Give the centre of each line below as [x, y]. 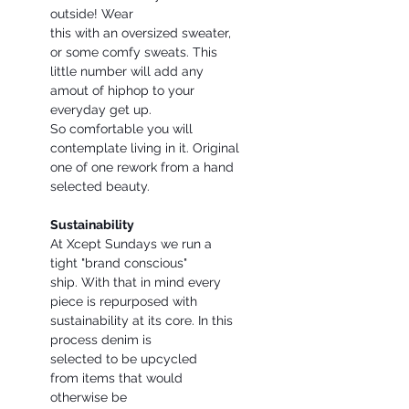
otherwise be [89, 397]
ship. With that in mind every [136, 282]
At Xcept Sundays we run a [131, 244]
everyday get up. [101, 110]
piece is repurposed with [124, 301]
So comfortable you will [121, 129]
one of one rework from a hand [142, 167]
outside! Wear [92, 14]
